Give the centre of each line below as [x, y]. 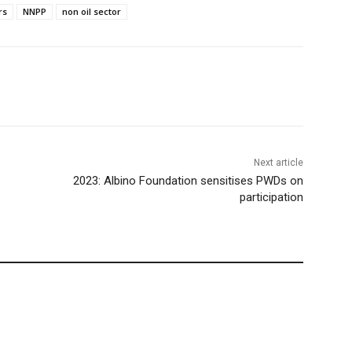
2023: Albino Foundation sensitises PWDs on [188, 181]
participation [271, 198]
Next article [278, 163]
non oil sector [92, 12]
